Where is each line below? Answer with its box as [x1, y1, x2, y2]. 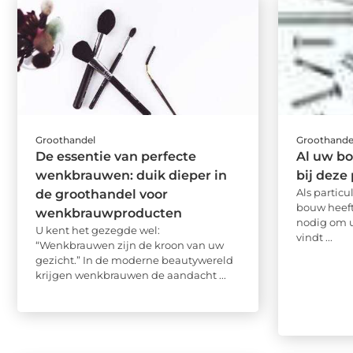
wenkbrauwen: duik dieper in [35, 167, 227, 183]
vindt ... [296, 230, 333, 243]
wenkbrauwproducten [35, 205, 182, 221]
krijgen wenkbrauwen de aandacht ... [35, 268, 226, 281]
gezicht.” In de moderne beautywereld [35, 253, 233, 266]
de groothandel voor [35, 186, 168, 202]
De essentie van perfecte [35, 148, 196, 164]
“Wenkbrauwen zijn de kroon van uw [35, 238, 224, 251]
